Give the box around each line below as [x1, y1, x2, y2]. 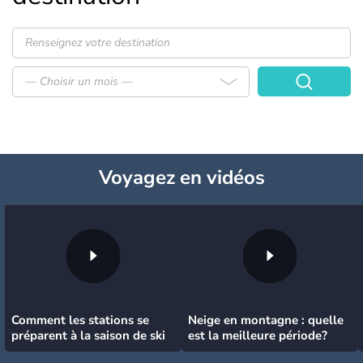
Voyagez [98, 164, 175, 191]
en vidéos [174, 164, 265, 191]
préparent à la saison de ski [11, 327, 165, 344]
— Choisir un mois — [25, 74, 133, 90]
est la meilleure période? [188, 327, 327, 344]
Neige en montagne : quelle [188, 312, 344, 329]
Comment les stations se [11, 312, 149, 329]
